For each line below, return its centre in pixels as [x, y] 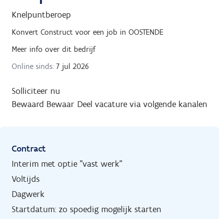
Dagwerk [28, 194]
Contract [29, 149]
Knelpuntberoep [41, 15]
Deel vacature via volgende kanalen [142, 104]
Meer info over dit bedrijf [54, 49]
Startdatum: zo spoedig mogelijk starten [87, 209]
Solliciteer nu [36, 91]
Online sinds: [33, 66]
